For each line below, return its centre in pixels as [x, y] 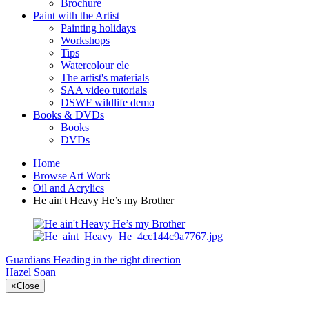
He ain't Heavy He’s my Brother [103, 200]
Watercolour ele [95, 65]
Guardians [28, 260]
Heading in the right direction [117, 260]
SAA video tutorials [104, 90]
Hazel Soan [31, 272]
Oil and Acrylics [69, 188]
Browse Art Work [72, 176]
